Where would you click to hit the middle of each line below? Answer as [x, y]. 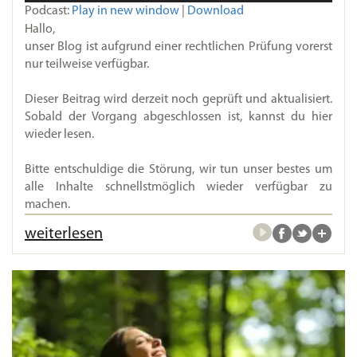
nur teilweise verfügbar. [87, 64]
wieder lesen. [59, 134]
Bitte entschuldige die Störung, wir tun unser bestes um [178, 169]
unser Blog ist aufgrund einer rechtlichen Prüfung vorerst [178, 47]
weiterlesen [64, 234]
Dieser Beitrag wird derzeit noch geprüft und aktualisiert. [178, 99]
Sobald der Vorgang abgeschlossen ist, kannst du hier [178, 117]
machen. [47, 204]
